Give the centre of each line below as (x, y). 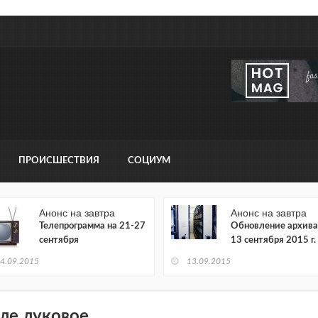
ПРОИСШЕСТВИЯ (59, 161)
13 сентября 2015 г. (273, 241)
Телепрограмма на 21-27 (92, 226)
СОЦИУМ (149, 161)
